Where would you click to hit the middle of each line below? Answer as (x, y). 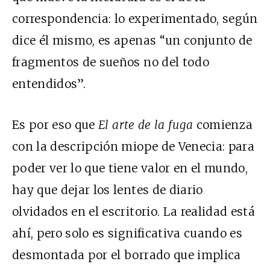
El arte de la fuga (146, 124)
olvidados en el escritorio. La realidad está (134, 211)
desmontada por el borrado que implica (127, 255)
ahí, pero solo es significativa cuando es (127, 233)
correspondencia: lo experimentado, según (135, 18)
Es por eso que (55, 124)
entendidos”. (49, 83)
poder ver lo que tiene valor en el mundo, (130, 168)
